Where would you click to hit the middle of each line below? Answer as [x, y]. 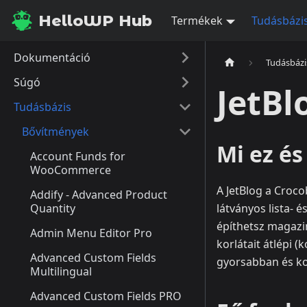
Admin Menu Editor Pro [91, 233]
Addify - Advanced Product [99, 195]
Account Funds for [78, 156]
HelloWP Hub [95, 21]
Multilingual [61, 271]
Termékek [197, 21]
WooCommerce [71, 170]
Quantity [53, 208]
